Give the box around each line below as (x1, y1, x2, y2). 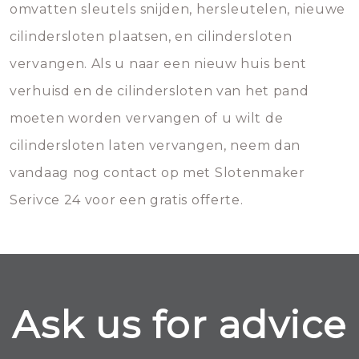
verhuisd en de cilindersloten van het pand (10, 83, 309, 99)
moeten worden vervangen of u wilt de (10, 111, 284, 126)
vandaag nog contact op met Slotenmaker (10, 165, 305, 180)
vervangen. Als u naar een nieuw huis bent (10, 56, 307, 71)
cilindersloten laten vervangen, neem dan (10, 138, 301, 153)
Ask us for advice (12, 302, 347, 348)
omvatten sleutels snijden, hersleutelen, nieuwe (10, 2, 345, 17)
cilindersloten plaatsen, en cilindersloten (10, 29, 292, 44)
